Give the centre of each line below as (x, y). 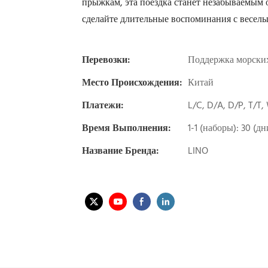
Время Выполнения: (126, 128)
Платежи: (103, 106)
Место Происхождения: (132, 83)
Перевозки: (106, 60)
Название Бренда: (120, 151)
